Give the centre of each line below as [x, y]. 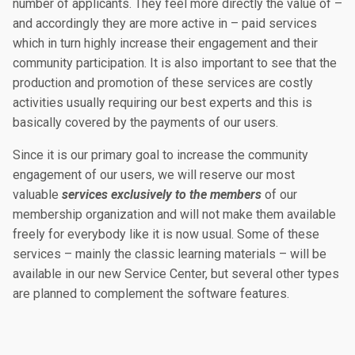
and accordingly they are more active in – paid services [165, 23]
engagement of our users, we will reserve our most [154, 175]
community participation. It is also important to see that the [175, 63]
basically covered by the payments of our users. [145, 122]
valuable [37, 195]
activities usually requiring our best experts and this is [162, 103]
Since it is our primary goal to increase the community [160, 155]
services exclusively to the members [162, 195]
